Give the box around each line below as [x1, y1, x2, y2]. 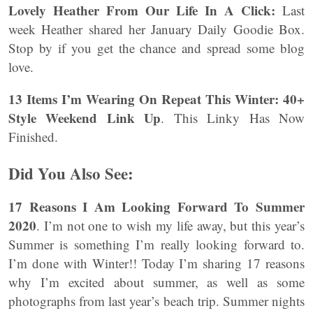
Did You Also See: [8, 161, 133, 185]
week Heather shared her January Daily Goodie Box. [8, 20, 305, 38]
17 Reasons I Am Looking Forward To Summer [8, 197, 305, 216]
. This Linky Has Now [161, 109, 305, 126]
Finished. [8, 128, 58, 145]
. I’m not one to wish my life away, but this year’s [36, 217, 305, 234]
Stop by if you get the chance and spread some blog [8, 39, 305, 57]
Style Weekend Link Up [8, 108, 161, 127]
